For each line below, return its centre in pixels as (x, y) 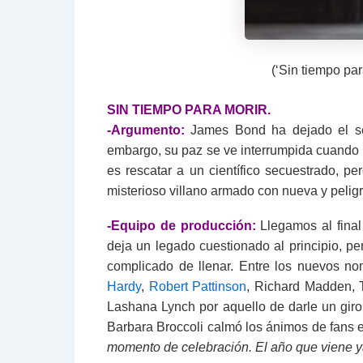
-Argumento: (146, 130)
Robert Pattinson (198, 286)
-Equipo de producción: (181, 225)
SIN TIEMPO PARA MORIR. (189, 109)
